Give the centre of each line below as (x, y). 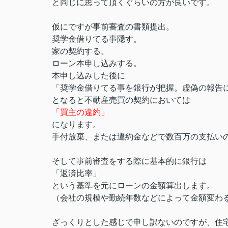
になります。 (76, 124)
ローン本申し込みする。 (97, 63)
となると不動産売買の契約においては (121, 100)
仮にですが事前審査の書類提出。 (113, 27)
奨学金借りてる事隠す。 (97, 39)
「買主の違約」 (80, 112)
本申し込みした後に (89, 76)
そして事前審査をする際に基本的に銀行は (129, 161)
